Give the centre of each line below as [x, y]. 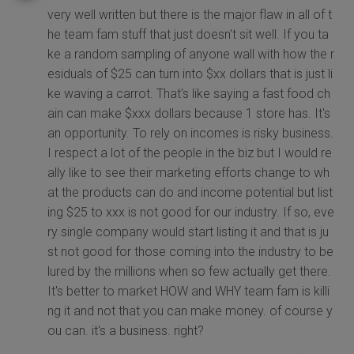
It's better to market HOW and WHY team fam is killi [188, 292]
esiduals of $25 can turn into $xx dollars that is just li [190, 74]
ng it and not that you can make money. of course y [190, 311]
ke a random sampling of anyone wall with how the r [191, 55]
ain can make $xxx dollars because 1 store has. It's [189, 114]
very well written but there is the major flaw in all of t [190, 15]
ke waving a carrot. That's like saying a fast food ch [189, 94]
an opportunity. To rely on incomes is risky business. [190, 134]
